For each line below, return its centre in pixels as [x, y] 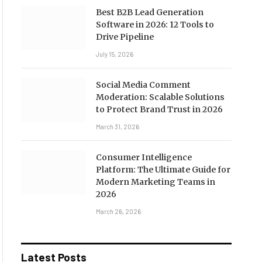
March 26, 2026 [118, 211]
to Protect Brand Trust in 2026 [159, 109]
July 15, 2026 [114, 54]
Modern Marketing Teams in [155, 182]
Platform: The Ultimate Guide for [163, 170]
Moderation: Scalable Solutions [160, 97]
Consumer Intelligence [144, 157]
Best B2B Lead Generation [149, 12]
